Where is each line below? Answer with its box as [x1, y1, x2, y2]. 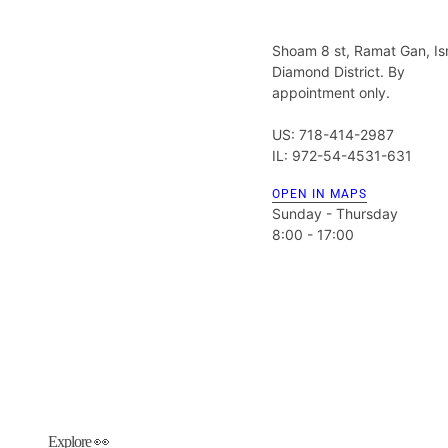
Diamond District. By [272, 62, 405, 80]
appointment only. [272, 83, 390, 101]
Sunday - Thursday [272, 204, 398, 222]
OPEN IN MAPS [272, 186, 367, 201]
